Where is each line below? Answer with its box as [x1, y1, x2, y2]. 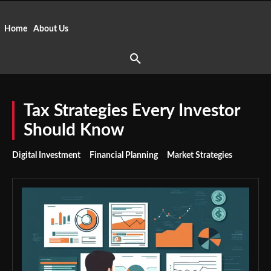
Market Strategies [167, 151, 232, 160]
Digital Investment [12, 151, 80, 160]
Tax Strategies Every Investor [24, 102, 240, 119]
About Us [33, 25, 68, 33]
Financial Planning [90, 151, 158, 160]
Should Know [24, 122, 124, 139]
